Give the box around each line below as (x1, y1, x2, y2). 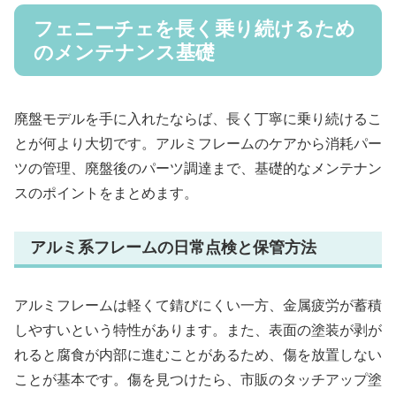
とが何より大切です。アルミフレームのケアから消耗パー (14, 136, 382, 152)
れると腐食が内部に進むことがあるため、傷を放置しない (14, 346, 382, 362)
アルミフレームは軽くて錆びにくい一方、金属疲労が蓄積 (14, 297, 382, 313)
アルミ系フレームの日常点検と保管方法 (30, 239, 316, 257)
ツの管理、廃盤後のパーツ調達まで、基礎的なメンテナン (14, 161, 382, 177)
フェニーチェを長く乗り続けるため (34, 17, 355, 40)
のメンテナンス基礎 (34, 41, 215, 64)
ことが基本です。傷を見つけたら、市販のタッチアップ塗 (14, 371, 382, 387)
